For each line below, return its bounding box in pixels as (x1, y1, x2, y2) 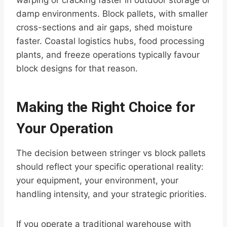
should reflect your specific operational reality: (16, 162, 204, 172)
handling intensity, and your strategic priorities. (16, 189, 207, 200)
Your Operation (16, 120, 113, 137)
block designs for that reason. (16, 63, 138, 74)
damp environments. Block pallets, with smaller (16, 9, 208, 19)
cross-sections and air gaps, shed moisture (16, 22, 193, 33)
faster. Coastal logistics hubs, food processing (16, 36, 204, 47)
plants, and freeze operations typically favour (16, 50, 200, 60)
